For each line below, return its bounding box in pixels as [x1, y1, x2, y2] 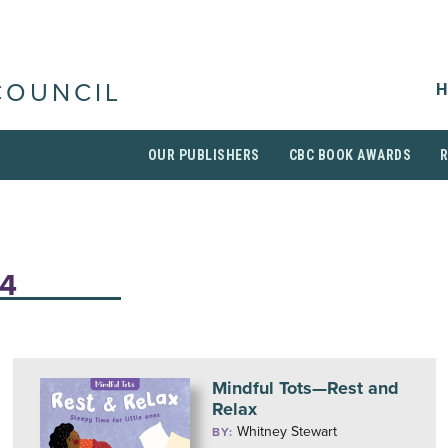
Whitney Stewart [236, 423, 337, 440]
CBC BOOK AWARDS [288, 147, 411, 163]
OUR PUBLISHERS [147, 147, 260, 163]
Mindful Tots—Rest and [211, 377, 399, 399]
